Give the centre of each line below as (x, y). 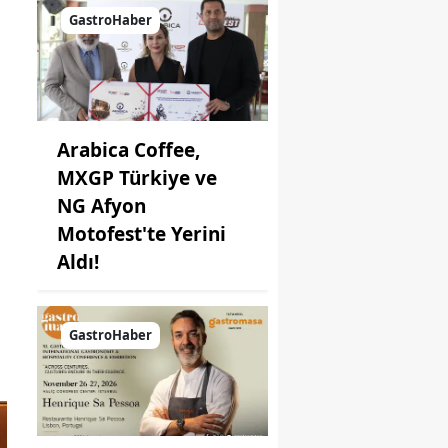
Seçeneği (185, 37)
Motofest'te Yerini (141, 233)
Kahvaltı (182, 16)
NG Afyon (101, 205)
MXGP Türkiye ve (137, 177)
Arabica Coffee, (128, 149)
